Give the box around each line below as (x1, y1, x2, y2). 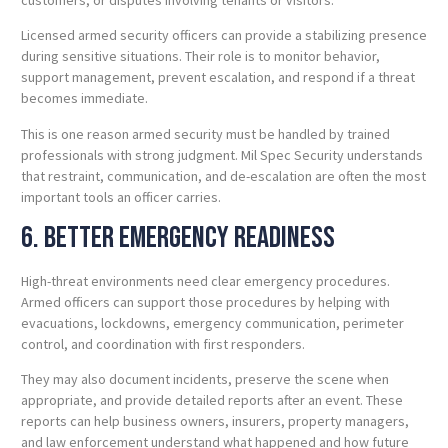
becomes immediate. (21, 89, 148, 108)
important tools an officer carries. (21, 187, 221, 206)
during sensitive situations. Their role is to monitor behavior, (21, 47, 380, 66)
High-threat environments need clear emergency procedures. (21, 271, 390, 290)
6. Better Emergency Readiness (21, 219, 335, 256)
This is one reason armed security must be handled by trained (21, 124, 390, 143)
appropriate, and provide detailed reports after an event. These (21, 391, 403, 410)
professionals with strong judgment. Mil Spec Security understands (21, 145, 423, 164)
